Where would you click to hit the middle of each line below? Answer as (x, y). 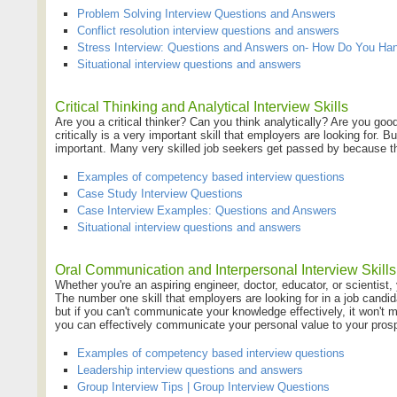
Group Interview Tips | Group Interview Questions (203, 386)
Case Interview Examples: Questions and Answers (207, 210)
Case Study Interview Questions (160, 193)
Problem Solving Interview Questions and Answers (206, 13)
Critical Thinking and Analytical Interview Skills (202, 106)
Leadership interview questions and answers (190, 370)
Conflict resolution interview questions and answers (208, 30)
